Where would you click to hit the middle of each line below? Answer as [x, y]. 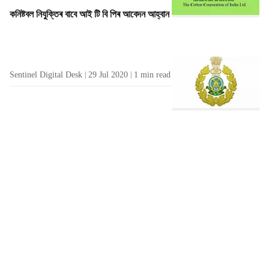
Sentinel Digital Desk [46, 74]
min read [156, 74]
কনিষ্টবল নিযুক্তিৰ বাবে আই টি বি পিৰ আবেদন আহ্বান [89, 14]
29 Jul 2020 [108, 74]
